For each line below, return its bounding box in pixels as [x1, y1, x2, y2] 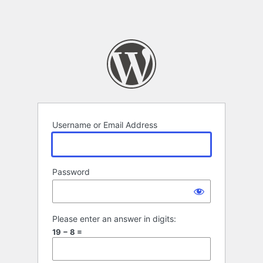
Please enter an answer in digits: [52, 214, 176, 224]
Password [52, 167, 90, 177]
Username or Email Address [52, 120, 157, 130]
